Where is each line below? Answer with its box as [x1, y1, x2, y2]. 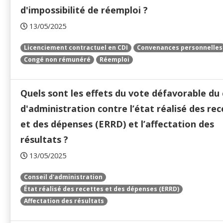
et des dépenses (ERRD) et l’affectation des [20, 118, 214, 130]
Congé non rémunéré [24, 55, 91, 64]
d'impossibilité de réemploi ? [20, 4, 148, 16]
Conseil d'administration [24, 173, 103, 182]
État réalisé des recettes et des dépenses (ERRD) [24, 185, 179, 194]
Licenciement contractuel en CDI [24, 43, 128, 52]
